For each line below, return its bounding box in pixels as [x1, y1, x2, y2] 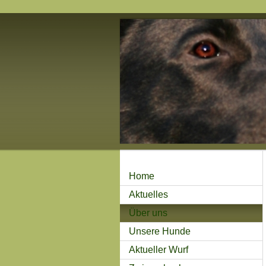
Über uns [129, 208, 167, 218]
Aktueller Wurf [129, 245, 188, 255]
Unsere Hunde [129, 226, 191, 236]
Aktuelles [129, 189, 168, 199]
